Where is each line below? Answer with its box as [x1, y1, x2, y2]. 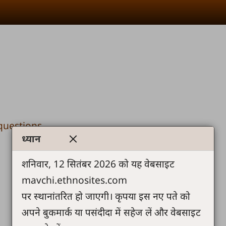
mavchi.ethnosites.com [22, 173, 128, 187]
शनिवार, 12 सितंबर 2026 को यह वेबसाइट [22, 156, 175, 171]
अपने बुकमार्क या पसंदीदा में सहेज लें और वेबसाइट [22, 205, 201, 219]
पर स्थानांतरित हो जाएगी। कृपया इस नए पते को [22, 189, 191, 203]
